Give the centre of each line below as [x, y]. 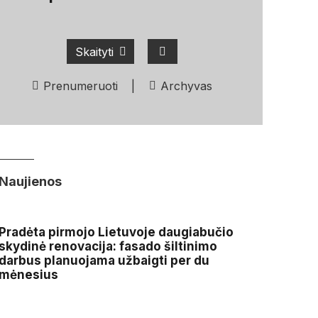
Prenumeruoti [81, 86]
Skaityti [94, 51]
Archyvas [187, 86]
